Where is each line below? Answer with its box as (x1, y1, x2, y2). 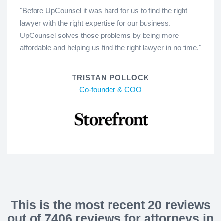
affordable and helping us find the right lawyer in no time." (20, 43, 201, 52)
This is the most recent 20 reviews (10, 197, 211, 212)
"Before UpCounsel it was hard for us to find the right (20, 6, 187, 15)
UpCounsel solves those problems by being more (20, 31, 179, 39)
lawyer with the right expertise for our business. (20, 18, 171, 27)
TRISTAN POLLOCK (72, 73, 149, 82)
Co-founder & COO (79, 85, 142, 94)
